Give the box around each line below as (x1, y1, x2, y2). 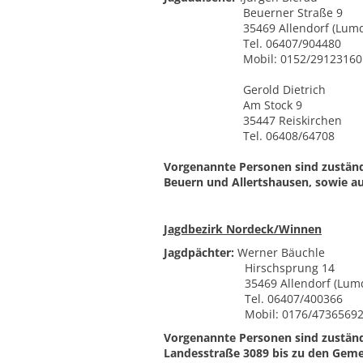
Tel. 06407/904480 (243, 36, 341, 51)
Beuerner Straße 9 (243, 5, 343, 20)
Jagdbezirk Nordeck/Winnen (164, 221, 322, 237)
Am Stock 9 (243, 97, 302, 113)
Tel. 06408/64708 (243, 128, 335, 143)
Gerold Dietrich (243, 82, 326, 97)
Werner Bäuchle (234, 245, 325, 260)
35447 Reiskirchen (243, 113, 342, 128)
